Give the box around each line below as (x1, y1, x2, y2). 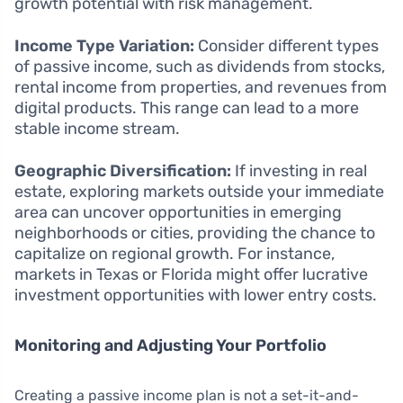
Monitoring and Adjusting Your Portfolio (14, 335, 327, 355)
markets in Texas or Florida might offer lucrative (14, 264, 368, 284)
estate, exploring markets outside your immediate (14, 181, 384, 201)
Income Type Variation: (14, 35, 194, 56)
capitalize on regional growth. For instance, (14, 243, 335, 264)
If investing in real (231, 160, 367, 181)
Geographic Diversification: (14, 160, 231, 181)
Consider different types (194, 35, 379, 56)
